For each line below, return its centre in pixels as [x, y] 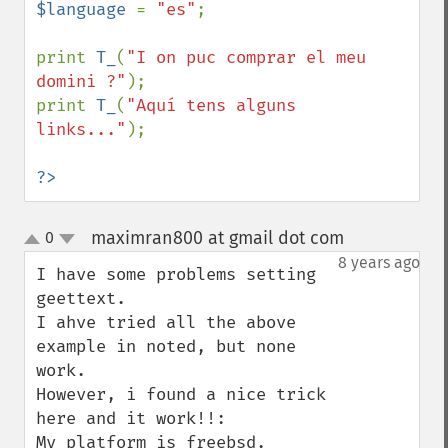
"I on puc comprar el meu [246, 57]
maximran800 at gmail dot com [217, 238]
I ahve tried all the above [166, 322]
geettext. [81, 298]
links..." [81, 129]
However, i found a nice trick [181, 394]
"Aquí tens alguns [211, 105]
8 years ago [379, 262]
